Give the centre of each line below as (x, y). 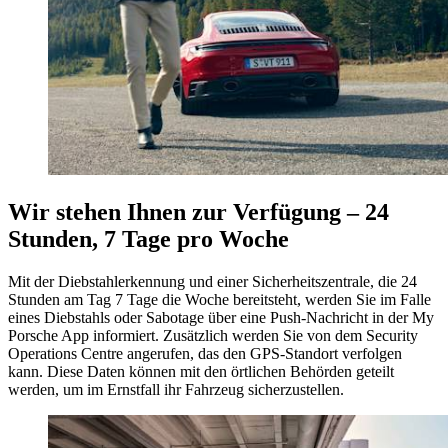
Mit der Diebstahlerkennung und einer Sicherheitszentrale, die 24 (212, 281)
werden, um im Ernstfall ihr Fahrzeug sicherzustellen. (176, 389)
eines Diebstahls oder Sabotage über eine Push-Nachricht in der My (221, 317)
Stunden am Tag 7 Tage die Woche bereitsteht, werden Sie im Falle (219, 299)
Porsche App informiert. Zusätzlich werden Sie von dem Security (213, 335)
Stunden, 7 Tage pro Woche (148, 238)
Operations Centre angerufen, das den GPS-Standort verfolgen (205, 353)
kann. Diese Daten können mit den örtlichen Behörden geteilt (201, 371)
